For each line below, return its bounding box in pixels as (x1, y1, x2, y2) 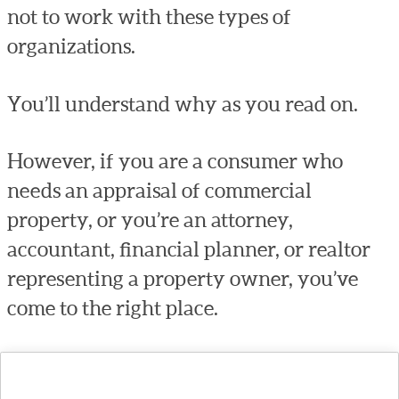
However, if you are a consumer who (6, 150, 343, 174)
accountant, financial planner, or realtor (6, 238, 370, 262)
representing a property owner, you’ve (6, 267, 358, 291)
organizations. (6, 35, 135, 59)
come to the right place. (6, 297, 218, 321)
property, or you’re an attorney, (6, 208, 293, 232)
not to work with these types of (6, 5, 291, 29)
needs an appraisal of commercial (6, 179, 312, 203)
